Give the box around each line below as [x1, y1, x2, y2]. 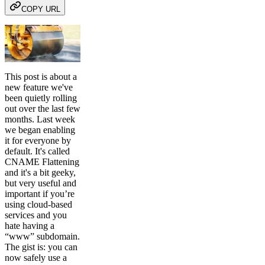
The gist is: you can [5, 242, 77, 253]
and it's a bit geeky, [5, 167, 76, 178]
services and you [5, 210, 67, 221]
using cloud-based [5, 199, 72, 210]
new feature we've [5, 82, 73, 93]
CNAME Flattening [5, 157, 79, 167]
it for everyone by [5, 135, 71, 146]
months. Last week [5, 114, 75, 125]
